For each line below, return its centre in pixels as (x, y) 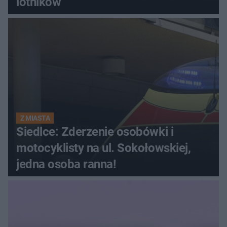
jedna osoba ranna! (66, 164)
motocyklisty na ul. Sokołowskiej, (104, 148)
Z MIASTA (35, 118)
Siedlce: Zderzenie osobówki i (95, 132)
